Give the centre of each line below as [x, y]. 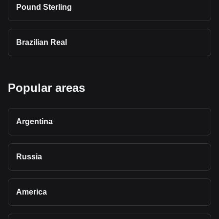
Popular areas [46, 88]
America [32, 192]
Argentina [34, 121]
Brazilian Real [42, 42]
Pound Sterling [44, 7]
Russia [29, 157]
